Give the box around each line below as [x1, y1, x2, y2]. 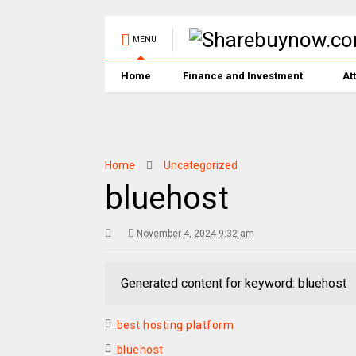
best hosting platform [116, 319, 234, 331]
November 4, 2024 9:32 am [136, 228, 254, 239]
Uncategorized [163, 159, 238, 172]
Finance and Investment [182, 70, 303, 82]
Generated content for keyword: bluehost [120, 276, 346, 291]
